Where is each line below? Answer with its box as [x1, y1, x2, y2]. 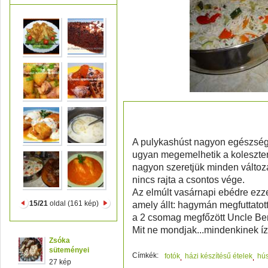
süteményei [49, 246, 89, 254]
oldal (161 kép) [48, 199, 99, 208]
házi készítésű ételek [185, 252, 252, 260]
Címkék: [132, 251, 159, 260]
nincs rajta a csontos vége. [132, 175, 245, 185]
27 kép [49, 258, 71, 266]
